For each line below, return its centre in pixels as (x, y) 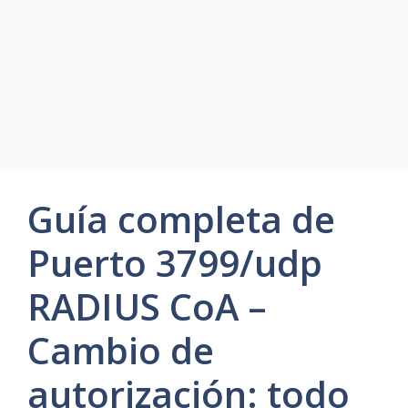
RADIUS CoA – (147, 306)
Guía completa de (181, 219)
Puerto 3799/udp (175, 262)
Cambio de (121, 350)
